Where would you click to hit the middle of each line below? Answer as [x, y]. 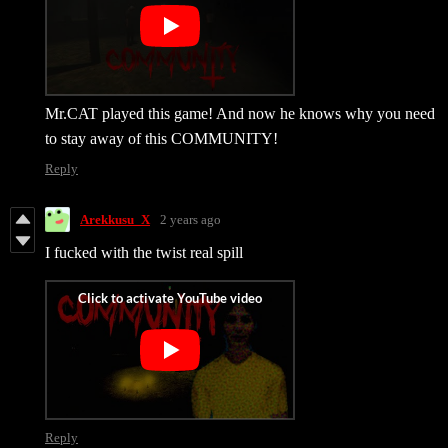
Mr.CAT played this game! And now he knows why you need [240, 114]
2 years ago [190, 219]
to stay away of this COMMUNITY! [161, 139]
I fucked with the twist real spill [144, 253]
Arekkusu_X [115, 219]
